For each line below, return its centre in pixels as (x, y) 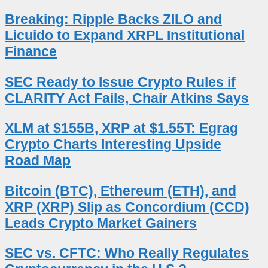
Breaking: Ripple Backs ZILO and (113, 19)
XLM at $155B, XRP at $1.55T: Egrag (121, 128)
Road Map (38, 161)
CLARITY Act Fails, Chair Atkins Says (127, 98)
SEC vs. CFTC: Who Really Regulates (127, 253)
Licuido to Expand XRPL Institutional (125, 36)
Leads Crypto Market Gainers (101, 223)
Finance (31, 52)
